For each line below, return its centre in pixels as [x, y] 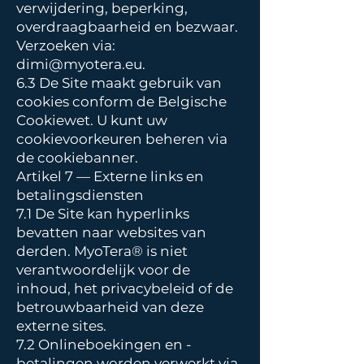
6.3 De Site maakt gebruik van [119, 83]
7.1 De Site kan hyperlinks [103, 214]
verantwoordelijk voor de [103, 270]
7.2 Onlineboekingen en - [104, 344]
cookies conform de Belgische [121, 102]
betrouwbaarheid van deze [110, 307]
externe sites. [63, 326]
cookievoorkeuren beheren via [122, 139]
